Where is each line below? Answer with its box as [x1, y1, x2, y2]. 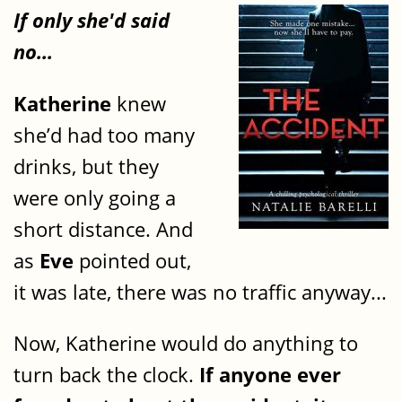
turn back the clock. [13, 361, 199, 389]
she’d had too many [13, 120, 195, 149]
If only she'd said [13, 6, 170, 35]
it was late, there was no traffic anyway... [13, 277, 387, 306]
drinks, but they [13, 152, 159, 180]
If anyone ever [199, 361, 341, 389]
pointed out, [74, 246, 191, 275]
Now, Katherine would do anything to [13, 329, 358, 358]
